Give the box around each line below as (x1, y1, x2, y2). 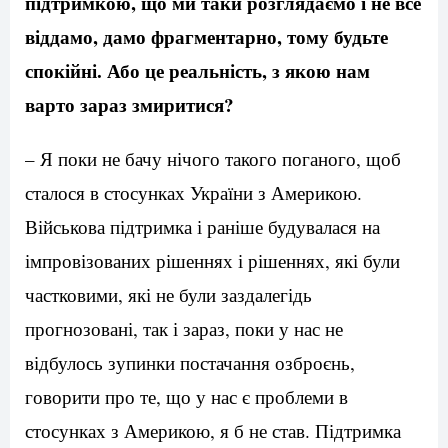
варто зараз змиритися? (25, 91, 234, 119)
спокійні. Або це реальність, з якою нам (25, 57, 370, 85)
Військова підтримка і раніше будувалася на (25, 214, 380, 240)
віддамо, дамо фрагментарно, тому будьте (25, 23, 388, 51)
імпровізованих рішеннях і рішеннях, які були (25, 248, 400, 274)
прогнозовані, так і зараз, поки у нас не (25, 316, 343, 342)
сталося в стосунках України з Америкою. (25, 180, 362, 206)
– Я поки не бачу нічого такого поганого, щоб (25, 146, 401, 172)
